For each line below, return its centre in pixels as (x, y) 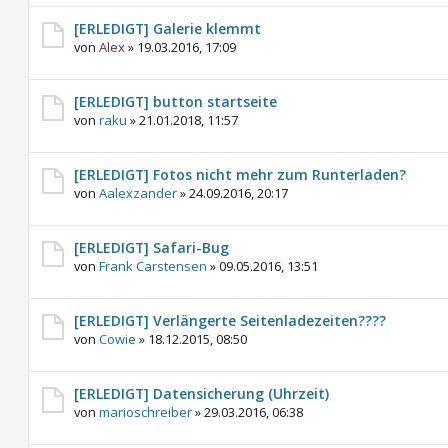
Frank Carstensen (153, 266)
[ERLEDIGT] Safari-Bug (151, 247)
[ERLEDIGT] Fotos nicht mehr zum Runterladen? (240, 174)
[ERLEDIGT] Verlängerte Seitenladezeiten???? (230, 320)
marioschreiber (145, 412)
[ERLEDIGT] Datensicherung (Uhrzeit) (201, 393)
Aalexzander (138, 193)
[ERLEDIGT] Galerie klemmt (167, 28)
